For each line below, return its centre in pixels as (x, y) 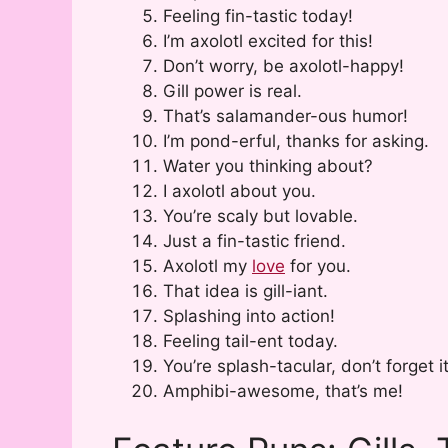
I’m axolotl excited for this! (268, 40)
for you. (318, 265)
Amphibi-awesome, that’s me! (283, 390)
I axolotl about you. (239, 190)
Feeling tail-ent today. (250, 340)
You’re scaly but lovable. (260, 215)
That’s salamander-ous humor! (285, 115)
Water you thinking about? (268, 165)
